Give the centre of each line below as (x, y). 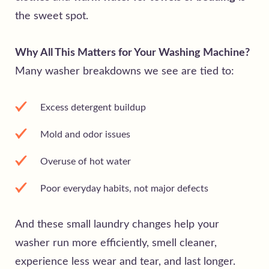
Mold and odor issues (85, 134)
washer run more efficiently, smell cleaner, (116, 243)
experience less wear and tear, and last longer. (125, 261)
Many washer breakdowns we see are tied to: (125, 71)
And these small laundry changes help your (117, 224)
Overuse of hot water (86, 161)
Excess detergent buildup (93, 107)
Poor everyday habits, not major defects (124, 188)
